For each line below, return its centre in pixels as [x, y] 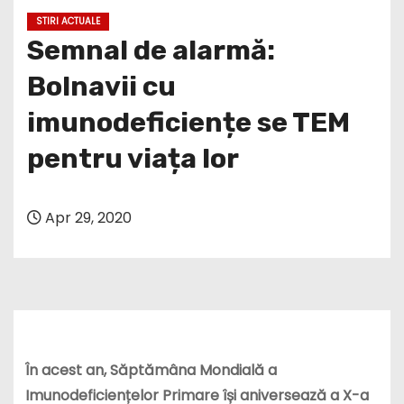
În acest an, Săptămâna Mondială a [151, 371]
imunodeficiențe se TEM [188, 122]
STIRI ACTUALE [68, 21]
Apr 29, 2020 [87, 217]
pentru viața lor [133, 158]
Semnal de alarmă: [151, 50]
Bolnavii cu [101, 86]
